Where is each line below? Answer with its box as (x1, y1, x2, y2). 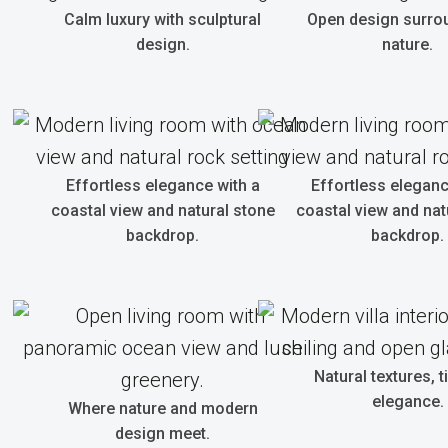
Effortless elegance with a (65, 176, 260, 195)
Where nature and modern (67, 399, 258, 418)
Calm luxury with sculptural (64, 10, 261, 29)
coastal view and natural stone (50, 201, 275, 220)
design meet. (115, 424, 210, 443)
